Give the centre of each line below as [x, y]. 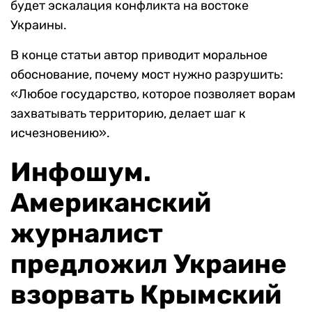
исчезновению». [60, 133]
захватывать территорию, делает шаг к [128, 114]
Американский [111, 203]
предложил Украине [149, 264]
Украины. [39, 25]
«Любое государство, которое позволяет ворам [153, 94]
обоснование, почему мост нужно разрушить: [147, 75]
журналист [87, 234]
